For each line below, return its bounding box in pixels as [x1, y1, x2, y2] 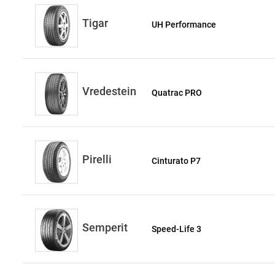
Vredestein [82, 85, 136, 98]
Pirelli [82, 153, 112, 166]
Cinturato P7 [152, 156, 201, 166]
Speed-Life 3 [152, 224, 202, 234]
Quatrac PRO [152, 88, 203, 98]
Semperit [82, 221, 128, 234]
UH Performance [152, 20, 217, 29]
